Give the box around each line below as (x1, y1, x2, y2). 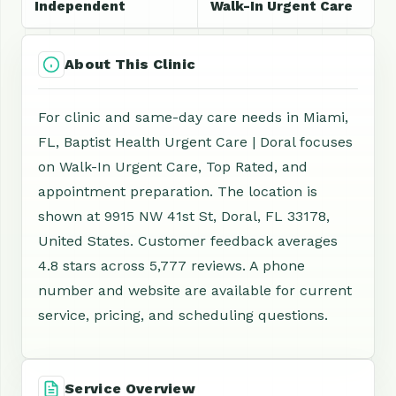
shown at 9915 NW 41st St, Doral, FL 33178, (38, 207, 330, 225)
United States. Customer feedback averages (38, 232, 338, 249)
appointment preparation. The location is (38, 182, 317, 200)
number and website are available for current (38, 281, 352, 299)
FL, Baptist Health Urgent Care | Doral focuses (38, 133, 353, 150)
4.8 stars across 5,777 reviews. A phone (38, 256, 305, 274)
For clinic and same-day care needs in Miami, (38, 108, 348, 126)
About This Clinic (65, 55, 196, 72)
